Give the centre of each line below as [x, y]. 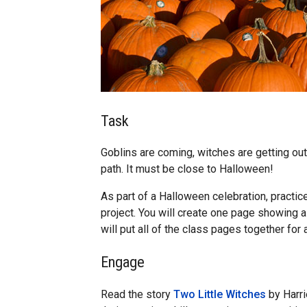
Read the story [137, 294]
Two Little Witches [220, 294]
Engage [123, 262]
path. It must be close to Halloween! [187, 169]
